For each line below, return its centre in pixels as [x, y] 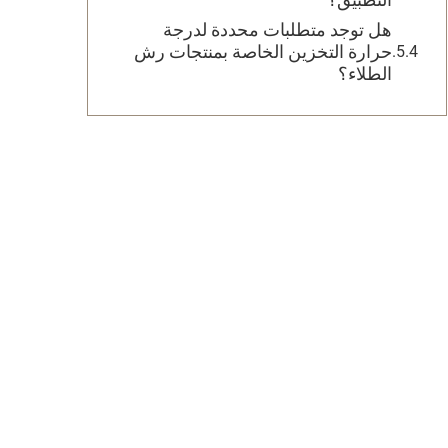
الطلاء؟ [365, 73]
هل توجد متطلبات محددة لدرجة [277, 29]
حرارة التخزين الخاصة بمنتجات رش [263, 51]
